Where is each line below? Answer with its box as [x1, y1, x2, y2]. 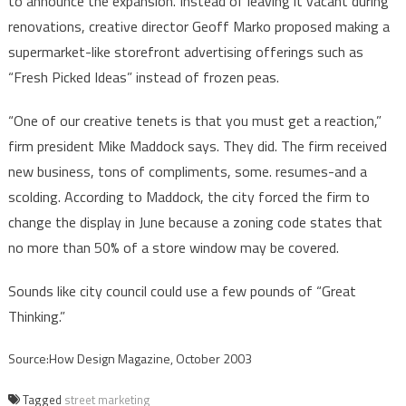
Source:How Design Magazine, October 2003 [7, 349, 252, 369]
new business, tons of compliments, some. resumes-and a [7, 160, 367, 183]
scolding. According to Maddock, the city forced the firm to [7, 186, 370, 208]
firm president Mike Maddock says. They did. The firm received [7, 135, 387, 158]
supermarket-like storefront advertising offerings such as [7, 41, 363, 63]
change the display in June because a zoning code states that [7, 211, 382, 234]
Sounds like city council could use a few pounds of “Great [7, 280, 356, 303]
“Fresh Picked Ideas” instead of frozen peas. [7, 66, 279, 89]
